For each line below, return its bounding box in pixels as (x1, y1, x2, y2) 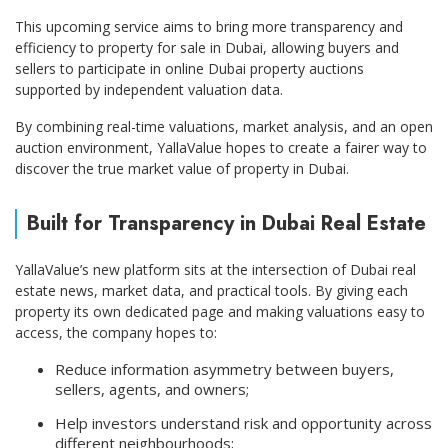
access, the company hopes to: (15, 322, 217, 342)
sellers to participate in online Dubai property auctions (15, 58, 364, 78)
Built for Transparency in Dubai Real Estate (27, 208, 426, 238)
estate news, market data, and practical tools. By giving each (15, 280, 408, 300)
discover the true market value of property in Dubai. (15, 158, 349, 178)
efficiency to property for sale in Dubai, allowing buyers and (15, 37, 399, 57)
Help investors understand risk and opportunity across (55, 412, 432, 433)
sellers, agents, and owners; (55, 378, 249, 399)
